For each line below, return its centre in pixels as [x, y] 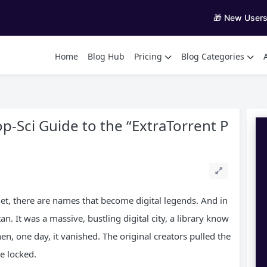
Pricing [148, 56]
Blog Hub [106, 56]
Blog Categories [213, 56]
